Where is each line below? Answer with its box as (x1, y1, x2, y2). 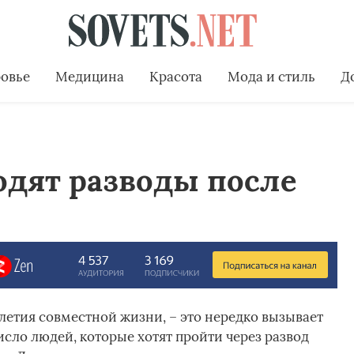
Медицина (55, 67, 124, 85)
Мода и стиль (227, 67, 315, 85)
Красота (149, 67, 202, 85)
